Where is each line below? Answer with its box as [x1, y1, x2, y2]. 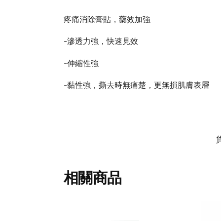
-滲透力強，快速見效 [63, 36, 138, 46]
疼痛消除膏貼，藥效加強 [63, 14, 150, 24]
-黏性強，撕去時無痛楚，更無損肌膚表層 [63, 80, 209, 90]
